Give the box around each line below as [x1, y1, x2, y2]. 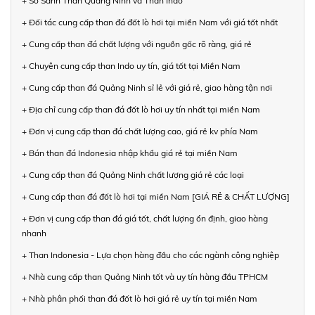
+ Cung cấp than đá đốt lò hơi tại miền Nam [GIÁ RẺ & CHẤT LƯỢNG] [22, 191, 290, 202]
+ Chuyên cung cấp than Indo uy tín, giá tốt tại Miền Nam [22, 60, 240, 71]
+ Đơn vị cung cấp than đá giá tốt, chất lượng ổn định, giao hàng [22, 212, 268, 224]
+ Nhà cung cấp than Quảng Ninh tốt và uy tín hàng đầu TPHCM [22, 271, 268, 282]
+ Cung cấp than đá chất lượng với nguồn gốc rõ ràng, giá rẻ [22, 38, 252, 49]
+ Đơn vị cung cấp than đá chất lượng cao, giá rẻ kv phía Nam [22, 125, 258, 136]
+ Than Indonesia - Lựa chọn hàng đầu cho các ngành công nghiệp [22, 249, 279, 260]
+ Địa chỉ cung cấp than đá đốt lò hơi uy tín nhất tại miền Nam [22, 103, 260, 115]
